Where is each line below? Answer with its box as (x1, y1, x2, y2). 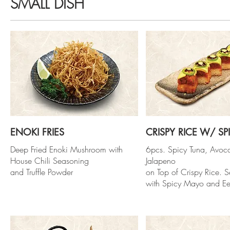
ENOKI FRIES (10, 125, 64, 138)
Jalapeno (145, 155, 176, 166)
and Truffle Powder (10, 166, 73, 178)
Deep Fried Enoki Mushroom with (10, 143, 123, 155)
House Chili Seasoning (10, 155, 89, 166)
